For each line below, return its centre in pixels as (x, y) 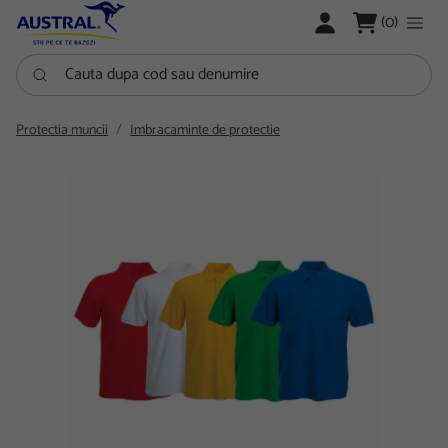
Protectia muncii (62, 130)
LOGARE (340, 21)
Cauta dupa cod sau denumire (112, 64)
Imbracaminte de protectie (205, 130)
